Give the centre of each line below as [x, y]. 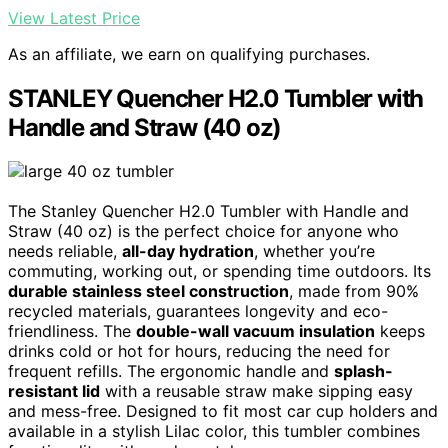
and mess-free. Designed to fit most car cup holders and [223, 411]
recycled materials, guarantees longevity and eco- [198, 311]
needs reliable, [65, 251]
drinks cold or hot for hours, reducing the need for [199, 351]
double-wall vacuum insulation [255, 331]
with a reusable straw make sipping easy [256, 391]
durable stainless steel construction [148, 291]
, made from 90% [354, 291]
